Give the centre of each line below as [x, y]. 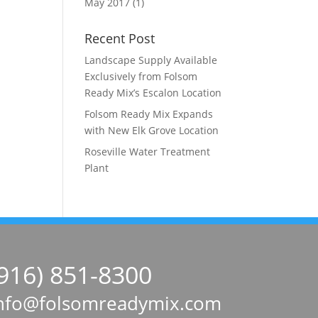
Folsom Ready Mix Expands [149, 114]
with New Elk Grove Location [152, 130]
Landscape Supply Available [151, 60]
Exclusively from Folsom [141, 76]
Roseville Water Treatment [148, 152]
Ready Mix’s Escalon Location [153, 93]
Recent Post [120, 38]
